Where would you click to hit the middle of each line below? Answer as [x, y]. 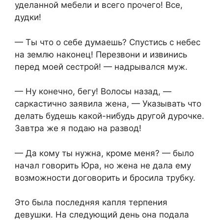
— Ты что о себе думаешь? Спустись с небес [108, 42]
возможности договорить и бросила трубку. [105, 178]
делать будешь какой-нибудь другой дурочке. [110, 116]
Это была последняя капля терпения [91, 203]
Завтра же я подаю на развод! [78, 128]
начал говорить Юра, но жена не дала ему [103, 165]
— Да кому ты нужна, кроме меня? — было [104, 153]
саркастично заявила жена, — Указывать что [108, 104]
